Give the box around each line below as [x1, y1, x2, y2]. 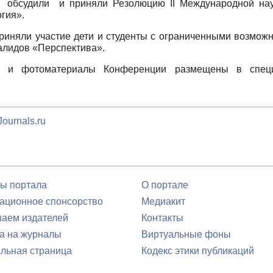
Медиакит [141, 196, 185, 207]
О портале [141, 180, 188, 190]
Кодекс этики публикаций [141, 246, 254, 256]
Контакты [141, 213, 183, 223]
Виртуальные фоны [141, 229, 231, 239]
